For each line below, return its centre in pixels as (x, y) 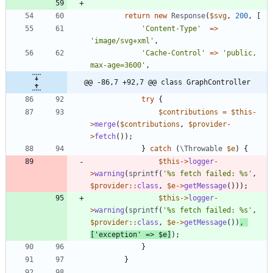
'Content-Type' (171, 28)
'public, (239, 53)
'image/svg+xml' (122, 41)
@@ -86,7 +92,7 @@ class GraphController (167, 82)
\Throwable (201, 148)
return (137, 16)
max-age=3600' (118, 65)
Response (188, 16)
